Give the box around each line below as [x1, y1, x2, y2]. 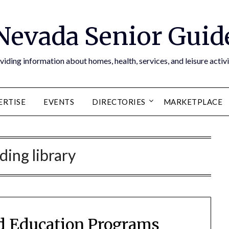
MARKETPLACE [163, 97, 223, 106]
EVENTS [43, 97, 75, 106]
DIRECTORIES [92, 97, 146, 106]
